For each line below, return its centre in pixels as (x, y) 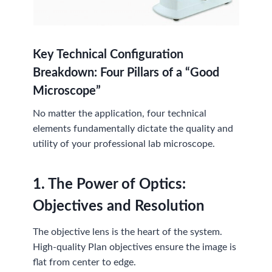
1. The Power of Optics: (110, 184)
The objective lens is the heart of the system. (128, 232)
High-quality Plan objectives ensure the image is (135, 247)
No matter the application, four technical (120, 113)
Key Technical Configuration (108, 54)
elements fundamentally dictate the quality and (133, 128)
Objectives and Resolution (119, 206)
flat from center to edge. (85, 262)
